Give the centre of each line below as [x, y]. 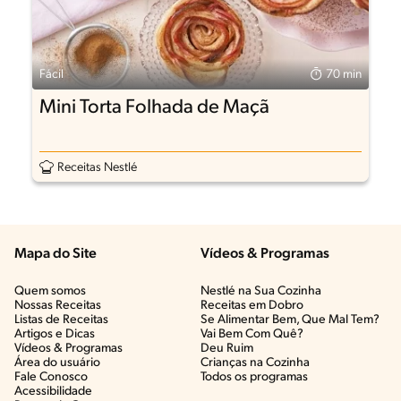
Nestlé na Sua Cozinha [261, 291]
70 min [344, 75]
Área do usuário [57, 363]
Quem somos [50, 291]
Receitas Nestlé [97, 168]
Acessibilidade [53, 391]
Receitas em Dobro [252, 305]
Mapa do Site [55, 254]
